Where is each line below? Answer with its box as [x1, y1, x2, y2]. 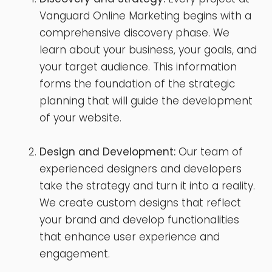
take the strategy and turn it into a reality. [39, 178, 255, 193]
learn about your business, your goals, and [39, 42, 257, 57]
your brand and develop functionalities [39, 212, 239, 227]
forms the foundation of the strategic [39, 76, 235, 91]
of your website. [39, 110, 121, 125]
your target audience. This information [39, 59, 237, 74]
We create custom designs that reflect [39, 195, 241, 210]
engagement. [39, 246, 110, 261]
